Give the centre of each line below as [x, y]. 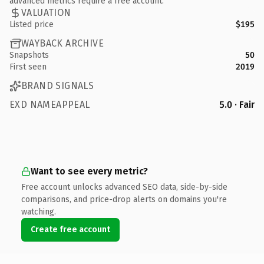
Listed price [32, 24]
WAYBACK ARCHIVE [62, 43]
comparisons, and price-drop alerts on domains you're [124, 199]
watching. [39, 212]
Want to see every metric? [89, 171]
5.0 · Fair [237, 104]
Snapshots [29, 55]
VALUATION [46, 13]
